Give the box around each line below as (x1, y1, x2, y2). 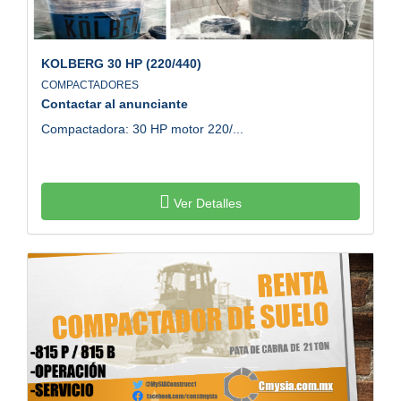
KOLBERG (41, 55, 104, 71)
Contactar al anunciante (41, 96, 188, 111)
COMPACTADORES (41, 78, 144, 91)
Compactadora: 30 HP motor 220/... (41, 121, 243, 136)
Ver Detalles (170, 195, 242, 210)
